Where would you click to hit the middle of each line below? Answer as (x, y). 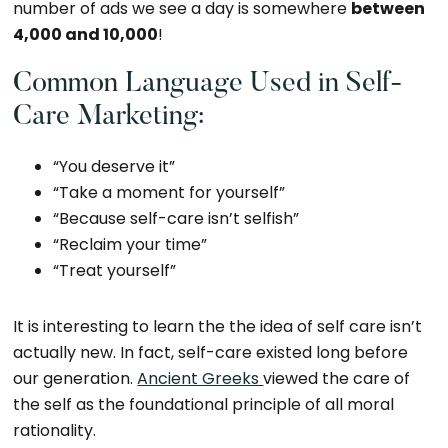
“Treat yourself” (115, 270)
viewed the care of (337, 378)
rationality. (57, 430)
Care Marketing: (109, 117)
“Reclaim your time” (130, 244)
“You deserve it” (114, 166)
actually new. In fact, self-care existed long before (211, 352)
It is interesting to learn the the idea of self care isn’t (218, 326)
